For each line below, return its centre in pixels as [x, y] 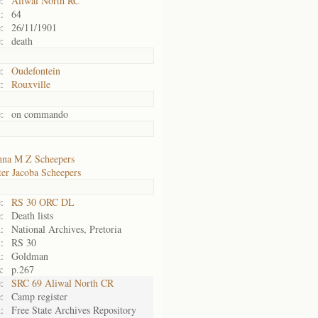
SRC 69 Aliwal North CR [62, 283]
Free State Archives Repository [74, 310]
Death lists [32, 215]
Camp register [39, 296]
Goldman [30, 256]
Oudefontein [36, 71]
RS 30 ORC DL [43, 202]
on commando [40, 114]
